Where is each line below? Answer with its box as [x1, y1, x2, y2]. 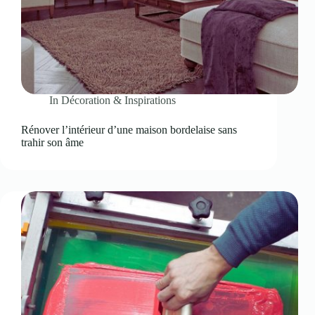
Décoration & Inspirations [61, 94, 176, 106]
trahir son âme [21, 136, 84, 148]
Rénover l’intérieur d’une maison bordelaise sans [21, 123, 237, 136]
